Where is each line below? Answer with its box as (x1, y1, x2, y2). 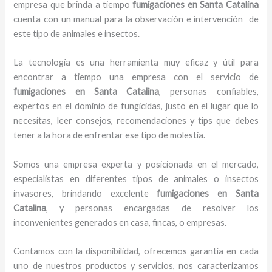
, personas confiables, (159, 86, 259, 97)
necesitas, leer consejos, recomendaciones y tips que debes (13, 115, 259, 126)
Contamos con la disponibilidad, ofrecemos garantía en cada (13, 246, 259, 257)
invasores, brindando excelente (13, 188, 157, 199)
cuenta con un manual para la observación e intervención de (13, 14, 259, 25)
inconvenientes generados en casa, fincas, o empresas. (13, 217, 227, 228)
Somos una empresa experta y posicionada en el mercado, (13, 158, 259, 169)
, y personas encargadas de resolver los (46, 202, 259, 213)
